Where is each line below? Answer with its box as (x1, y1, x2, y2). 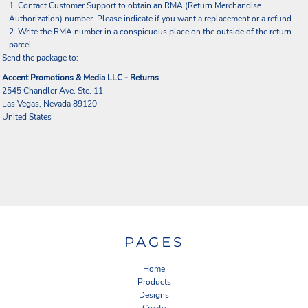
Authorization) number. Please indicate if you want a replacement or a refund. (9, 13, 294, 24)
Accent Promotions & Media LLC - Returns (2, 72, 159, 83)
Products (137, 276, 171, 287)
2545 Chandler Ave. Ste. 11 (2, 85, 103, 96)
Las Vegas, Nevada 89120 (2, 98, 97, 109)
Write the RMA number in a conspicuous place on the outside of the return (18, 26, 291, 37)
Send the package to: (2, 52, 78, 63)
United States (2, 111, 52, 122)
